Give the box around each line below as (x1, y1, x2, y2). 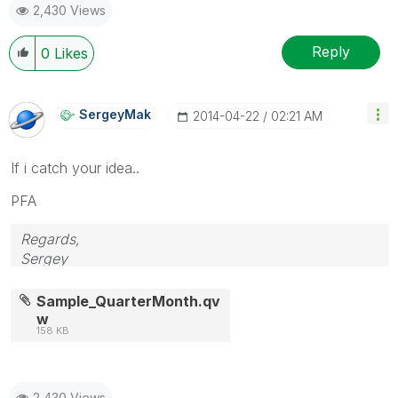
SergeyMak (79, 106, 151, 122)
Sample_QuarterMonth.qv (36, 291, 221, 310)
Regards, (20, 229, 80, 248)
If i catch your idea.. (11, 158, 139, 177)
